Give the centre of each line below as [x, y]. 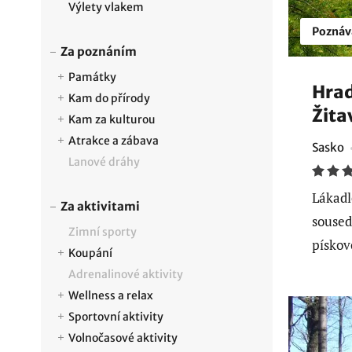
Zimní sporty [103, 232]
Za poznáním [99, 51]
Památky [92, 77]
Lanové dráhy [104, 162]
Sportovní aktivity [116, 317]
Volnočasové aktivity [123, 338]
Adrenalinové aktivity [126, 274]
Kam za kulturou [112, 119]
